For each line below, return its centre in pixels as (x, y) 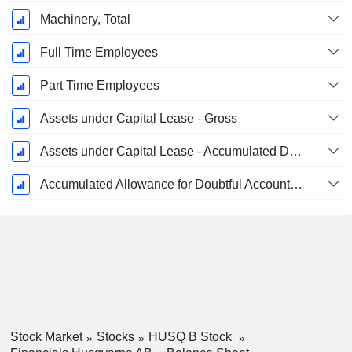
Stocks (115, 337)
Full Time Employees (99, 53)
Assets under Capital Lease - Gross (138, 119)
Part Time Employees (99, 86)
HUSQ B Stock (191, 337)
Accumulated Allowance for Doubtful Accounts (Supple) (296, 185)
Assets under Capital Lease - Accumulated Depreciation (295, 152)
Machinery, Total (85, 20)
